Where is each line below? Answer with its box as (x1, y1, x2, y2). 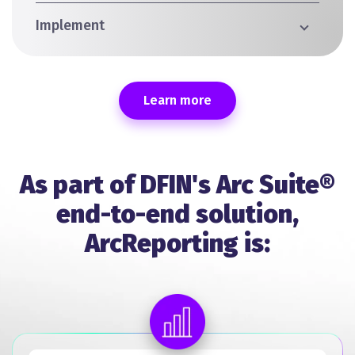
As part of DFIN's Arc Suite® (20, 169, 335, 200)
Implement (36, 16, 105, 34)
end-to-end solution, (56, 198, 299, 229)
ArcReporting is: (85, 227, 270, 258)
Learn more (143, 92, 212, 108)
